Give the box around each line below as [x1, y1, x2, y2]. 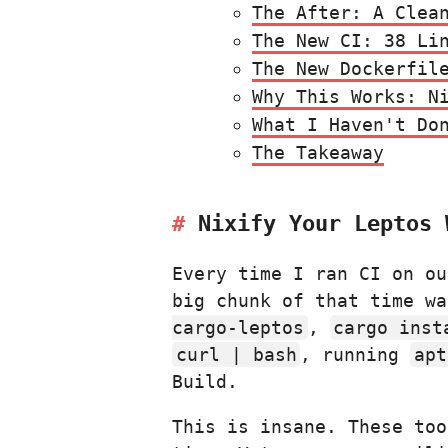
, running [300, 343, 411, 365]
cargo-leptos [172, 316, 304, 338]
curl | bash [175, 343, 297, 365]
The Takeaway [252, 142, 384, 164]
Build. [172, 370, 238, 392]
